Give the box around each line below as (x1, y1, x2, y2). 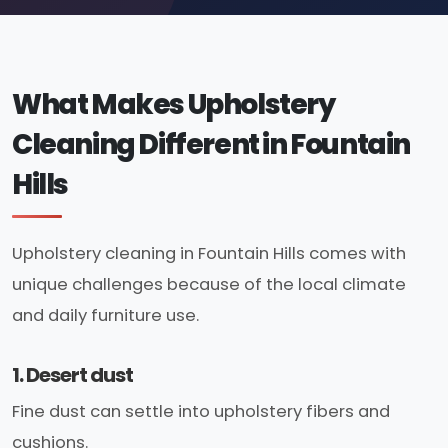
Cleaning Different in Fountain (12, 125, 411, 165)
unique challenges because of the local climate (12, 272, 406, 296)
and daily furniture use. (12, 303, 199, 327)
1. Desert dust (12, 360, 133, 389)
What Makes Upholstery (12, 85, 335, 125)
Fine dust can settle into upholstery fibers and (12, 400, 390, 424)
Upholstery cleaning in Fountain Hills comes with (12, 241, 406, 265)
